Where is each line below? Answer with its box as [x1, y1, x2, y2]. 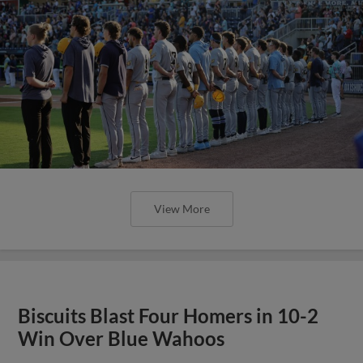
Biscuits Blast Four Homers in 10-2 [18, 304, 319, 327]
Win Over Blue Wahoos [18, 327, 225, 350]
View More [153, 201, 210, 216]
